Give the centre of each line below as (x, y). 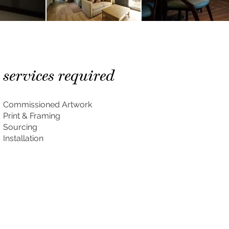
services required (59, 76)
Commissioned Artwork (48, 105)
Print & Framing (32, 116)
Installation (23, 138)
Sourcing (20, 127)
